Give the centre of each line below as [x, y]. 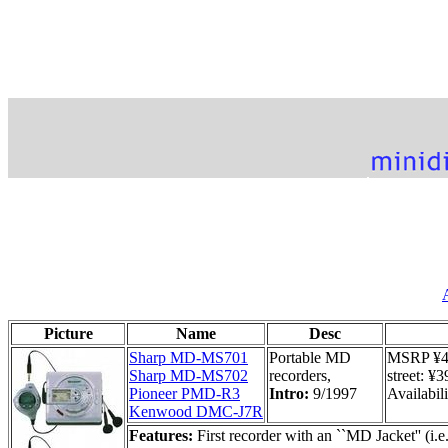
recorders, [300, 375]
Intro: [291, 393]
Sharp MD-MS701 [188, 357]
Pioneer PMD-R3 [184, 393]
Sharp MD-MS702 [188, 375]
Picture [68, 333]
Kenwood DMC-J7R [196, 411]
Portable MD [310, 357]
